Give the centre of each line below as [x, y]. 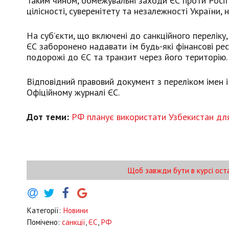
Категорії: [45, 210]
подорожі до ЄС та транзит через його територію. [127, 57]
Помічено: [44, 222]
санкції [74, 222]
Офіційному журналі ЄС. [73, 92]
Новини [75, 210]
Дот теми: [49, 117]
